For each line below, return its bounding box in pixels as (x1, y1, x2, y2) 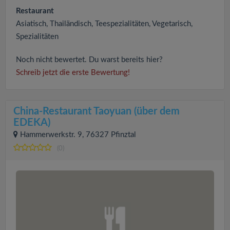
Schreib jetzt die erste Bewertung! (16, 69, 130, 77)
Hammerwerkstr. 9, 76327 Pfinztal (20, 131, 136, 139)
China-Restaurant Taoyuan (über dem (13, 106, 180, 117)
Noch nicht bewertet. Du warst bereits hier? (16, 56, 163, 64)
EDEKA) (13, 118, 50, 128)
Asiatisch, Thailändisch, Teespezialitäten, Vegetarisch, (16, 20, 193, 28)
